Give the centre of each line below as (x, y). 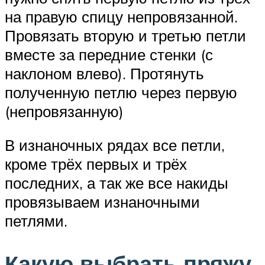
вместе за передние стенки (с (109, 54)
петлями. (36, 221)
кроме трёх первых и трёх (96, 164)
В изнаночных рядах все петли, (115, 145)
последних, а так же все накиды (117, 183)
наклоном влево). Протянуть (104, 73)
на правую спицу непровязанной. (121, 16)
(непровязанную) (64, 111)
